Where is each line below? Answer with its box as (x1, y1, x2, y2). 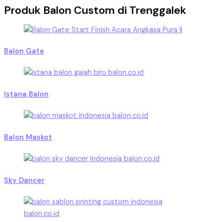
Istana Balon (4, 89, 49, 99)
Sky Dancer (4, 175, 45, 185)
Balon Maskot (4, 132, 52, 142)
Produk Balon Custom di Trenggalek (4, 3, 186, 18)
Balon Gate (4, 47, 44, 56)
